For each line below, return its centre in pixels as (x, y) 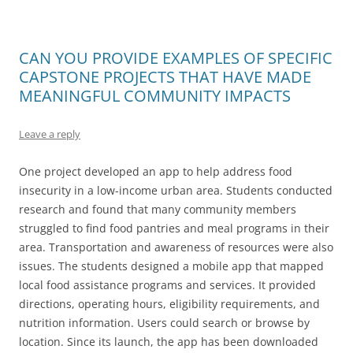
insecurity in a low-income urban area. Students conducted (176, 190)
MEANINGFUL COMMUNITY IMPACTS (155, 96)
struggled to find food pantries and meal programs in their (174, 228)
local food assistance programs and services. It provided (167, 285)
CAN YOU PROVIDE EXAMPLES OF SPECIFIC (176, 58)
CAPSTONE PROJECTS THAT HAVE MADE (165, 77)
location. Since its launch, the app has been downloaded (169, 342)
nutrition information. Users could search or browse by (164, 323)
